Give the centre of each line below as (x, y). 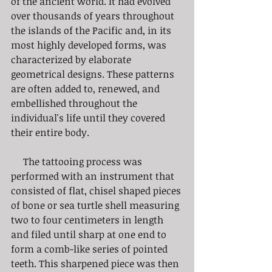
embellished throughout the (75, 103)
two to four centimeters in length (88, 219)
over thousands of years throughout (94, 15)
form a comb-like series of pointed (90, 249)
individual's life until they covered (89, 117)
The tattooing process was (17, 161)
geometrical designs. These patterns (94, 74)
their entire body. (50, 132)
